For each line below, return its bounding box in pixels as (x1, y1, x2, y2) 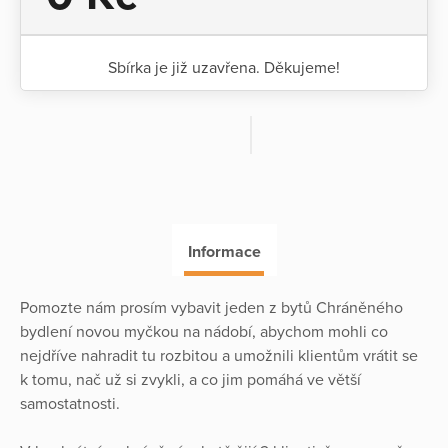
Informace (187, 241, 261, 262)
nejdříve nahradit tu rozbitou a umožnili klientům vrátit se (20, 346, 418, 367)
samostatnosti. (20, 394, 120, 415)
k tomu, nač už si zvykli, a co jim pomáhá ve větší (20, 370, 361, 391)
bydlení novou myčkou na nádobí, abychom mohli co (20, 322, 388, 343)
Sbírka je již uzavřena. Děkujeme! (108, 57, 340, 78)
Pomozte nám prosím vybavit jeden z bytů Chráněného (20, 298, 403, 319)
